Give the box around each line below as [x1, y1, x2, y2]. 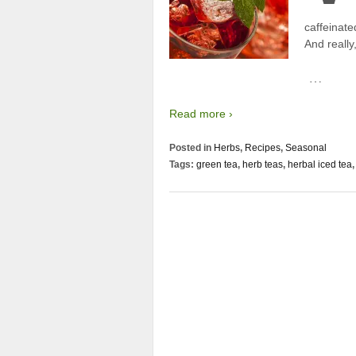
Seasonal [285, 142, 327, 154]
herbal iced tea [288, 159, 352, 171]
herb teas [242, 159, 283, 171]
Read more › [169, 106, 233, 120]
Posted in [169, 142, 214, 154]
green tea [196, 159, 238, 171]
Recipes [245, 142, 281, 154]
